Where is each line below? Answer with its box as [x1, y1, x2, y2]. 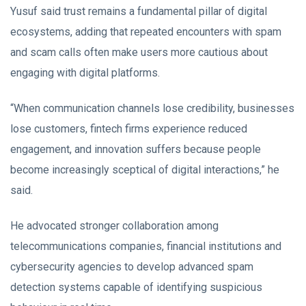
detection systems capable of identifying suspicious [10, 281, 262, 294]
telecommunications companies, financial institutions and [10, 240, 281, 253]
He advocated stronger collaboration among [10, 219, 219, 232]
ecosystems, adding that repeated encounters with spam [10, 25, 281, 38]
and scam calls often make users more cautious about [10, 46, 268, 59]
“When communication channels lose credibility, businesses [10, 102, 294, 115]
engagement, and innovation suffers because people [10, 143, 261, 156]
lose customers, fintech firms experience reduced [10, 122, 247, 135]
